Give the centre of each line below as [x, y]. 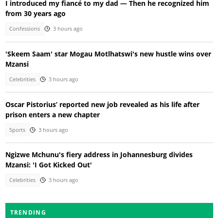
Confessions [25, 29]
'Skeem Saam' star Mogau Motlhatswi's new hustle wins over [108, 54]
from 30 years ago [35, 14]
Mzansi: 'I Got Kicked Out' [48, 165]
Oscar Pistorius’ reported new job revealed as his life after [102, 104]
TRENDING [28, 212]
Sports [18, 130]
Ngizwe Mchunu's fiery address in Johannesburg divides [99, 155]
